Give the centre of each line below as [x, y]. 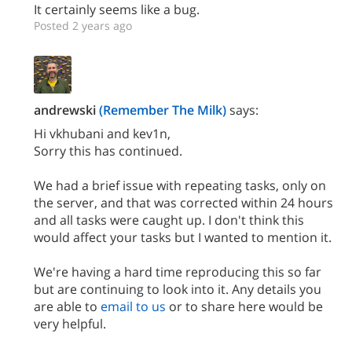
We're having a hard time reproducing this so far [178, 271]
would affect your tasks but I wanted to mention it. [183, 237]
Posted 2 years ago [83, 25]
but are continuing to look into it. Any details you [178, 289]
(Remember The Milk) [163, 110]
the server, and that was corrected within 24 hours [183, 202]
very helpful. [70, 323]
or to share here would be [244, 306]
